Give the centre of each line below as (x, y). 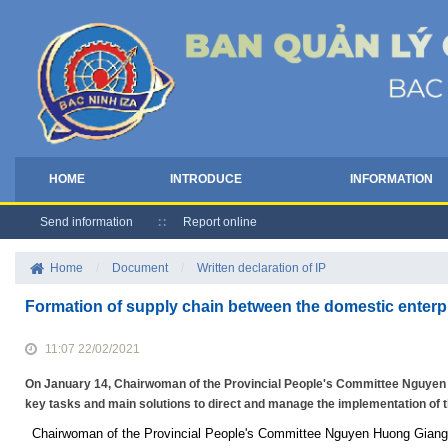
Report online (220, 222)
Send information (86, 222)
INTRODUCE (205, 179)
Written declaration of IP (261, 268)
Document (140, 268)
